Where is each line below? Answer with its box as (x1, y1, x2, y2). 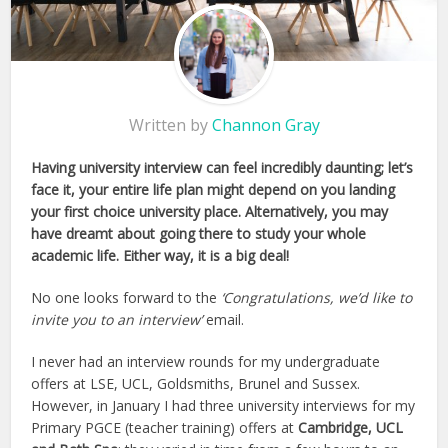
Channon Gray (211, 113, 320, 136)
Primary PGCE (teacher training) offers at (31, 417, 299, 437)
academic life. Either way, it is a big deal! (31, 245, 290, 265)
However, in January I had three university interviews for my (31, 395, 416, 415)
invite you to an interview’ (31, 309, 203, 329)
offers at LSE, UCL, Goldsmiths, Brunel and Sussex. (31, 373, 361, 393)
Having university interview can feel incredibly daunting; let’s (31, 157, 414, 177)
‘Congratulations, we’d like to (221, 287, 413, 307)
